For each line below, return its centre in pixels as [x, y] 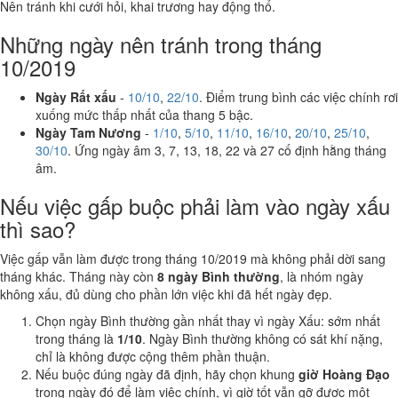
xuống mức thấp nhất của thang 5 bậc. [144, 115]
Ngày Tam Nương [88, 132]
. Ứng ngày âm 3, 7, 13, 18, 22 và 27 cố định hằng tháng [227, 150]
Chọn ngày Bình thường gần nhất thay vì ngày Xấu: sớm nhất [208, 321]
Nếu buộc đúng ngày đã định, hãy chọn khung [167, 374]
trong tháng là [76, 338]
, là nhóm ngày [322, 276]
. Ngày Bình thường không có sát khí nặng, [263, 338]
